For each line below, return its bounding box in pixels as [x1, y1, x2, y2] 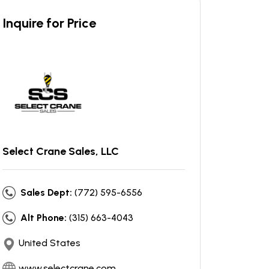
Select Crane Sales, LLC [2, 144, 119, 158]
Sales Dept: [20, 186, 72, 198]
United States [19, 237, 80, 249]
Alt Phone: [20, 211, 67, 223]
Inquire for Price [2, 15, 96, 31]
